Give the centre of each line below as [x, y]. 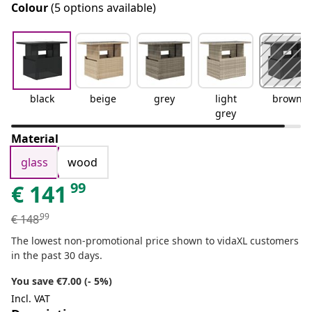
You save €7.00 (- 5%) [62, 281]
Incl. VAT [31, 299]
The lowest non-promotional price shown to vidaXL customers [155, 241]
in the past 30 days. [57, 256]
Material [35, 139]
